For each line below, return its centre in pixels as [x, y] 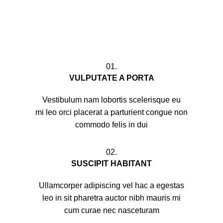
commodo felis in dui [111, 125]
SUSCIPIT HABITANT [111, 164]
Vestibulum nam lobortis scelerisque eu [111, 100]
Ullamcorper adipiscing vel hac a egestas [111, 186]
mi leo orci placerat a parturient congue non [111, 112]
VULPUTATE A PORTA [111, 78]
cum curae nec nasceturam [111, 211]
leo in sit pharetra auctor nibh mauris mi [111, 198]
